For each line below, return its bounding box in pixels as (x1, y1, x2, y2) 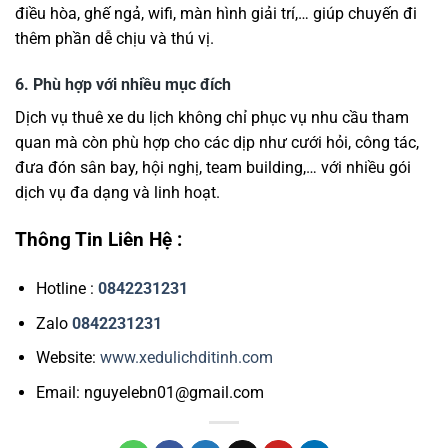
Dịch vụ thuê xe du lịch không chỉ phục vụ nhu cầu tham (15, 107, 409, 127)
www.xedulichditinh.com (99, 348, 273, 368)
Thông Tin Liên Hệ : (15, 228, 182, 252)
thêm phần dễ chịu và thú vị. (15, 28, 214, 48)
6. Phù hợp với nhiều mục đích (15, 74, 231, 94)
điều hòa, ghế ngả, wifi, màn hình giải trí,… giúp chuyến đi (15, 3, 417, 23)
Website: (35, 348, 100, 368)
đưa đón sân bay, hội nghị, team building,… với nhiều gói (15, 157, 411, 177)
